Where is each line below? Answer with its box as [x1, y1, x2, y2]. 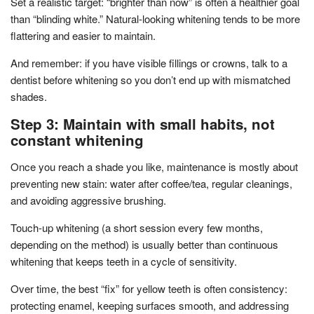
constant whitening [11, 129, 144, 150]
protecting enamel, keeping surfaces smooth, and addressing [11, 297, 289, 313]
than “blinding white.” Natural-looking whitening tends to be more [11, 11, 300, 26]
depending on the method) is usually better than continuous [11, 236, 278, 252]
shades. [11, 88, 47, 104]
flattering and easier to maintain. [11, 27, 156, 43]
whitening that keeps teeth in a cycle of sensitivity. [11, 253, 237, 268]
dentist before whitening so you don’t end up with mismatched [11, 71, 290, 87]
